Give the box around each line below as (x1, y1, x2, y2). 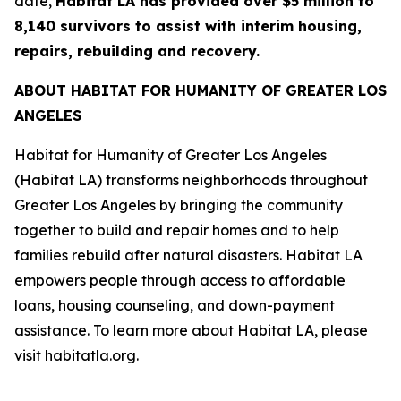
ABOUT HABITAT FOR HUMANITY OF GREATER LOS (14, 81, 387, 99)
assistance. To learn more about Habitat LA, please (14, 321, 368, 339)
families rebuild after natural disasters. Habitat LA (14, 246, 363, 264)
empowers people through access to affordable (14, 271, 346, 289)
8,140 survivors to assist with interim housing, (14, 17, 362, 35)
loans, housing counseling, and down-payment (14, 296, 335, 314)
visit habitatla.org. (14, 346, 142, 364)
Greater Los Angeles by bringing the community (14, 196, 343, 214)
